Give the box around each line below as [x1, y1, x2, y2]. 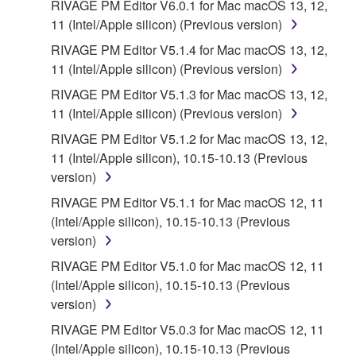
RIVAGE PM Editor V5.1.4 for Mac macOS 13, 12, [51, 40, 327, 59]
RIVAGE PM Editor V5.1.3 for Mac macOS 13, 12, [51, 84, 327, 103]
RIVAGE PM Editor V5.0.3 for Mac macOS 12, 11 [51, 319, 324, 339]
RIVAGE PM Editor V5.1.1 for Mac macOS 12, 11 [51, 192, 324, 211]
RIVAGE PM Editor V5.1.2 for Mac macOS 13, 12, [51, 129, 327, 148]
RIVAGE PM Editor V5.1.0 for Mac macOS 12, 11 [51, 256, 324, 275]
